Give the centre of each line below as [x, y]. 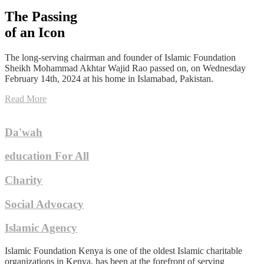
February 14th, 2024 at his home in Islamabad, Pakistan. [109, 78]
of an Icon [35, 32]
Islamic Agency [41, 228]
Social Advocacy [44, 204]
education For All [47, 156]
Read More [26, 98]
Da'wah [24, 132]
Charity [24, 180]
